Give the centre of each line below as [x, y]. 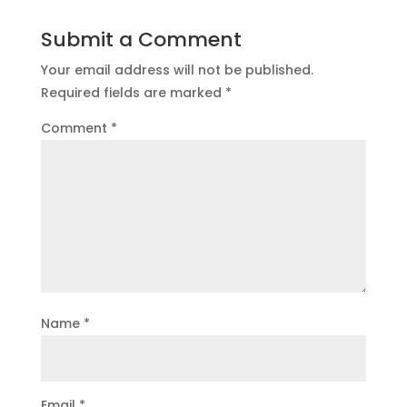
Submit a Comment [141, 39]
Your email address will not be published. [177, 69]
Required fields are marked [133, 92]
